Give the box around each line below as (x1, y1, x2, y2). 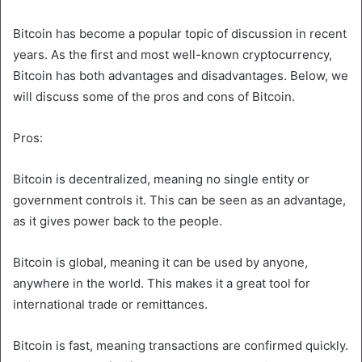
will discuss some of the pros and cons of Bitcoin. (13, 88, 295, 104)
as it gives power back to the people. (13, 213, 222, 229)
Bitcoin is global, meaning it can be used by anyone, (13, 254, 308, 270)
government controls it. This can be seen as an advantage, (13, 192, 346, 208)
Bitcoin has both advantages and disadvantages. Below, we (13, 67, 348, 83)
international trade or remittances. (13, 296, 208, 312)
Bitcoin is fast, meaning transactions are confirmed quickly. (13, 337, 348, 353)
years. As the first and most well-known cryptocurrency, (13, 46, 332, 62)
